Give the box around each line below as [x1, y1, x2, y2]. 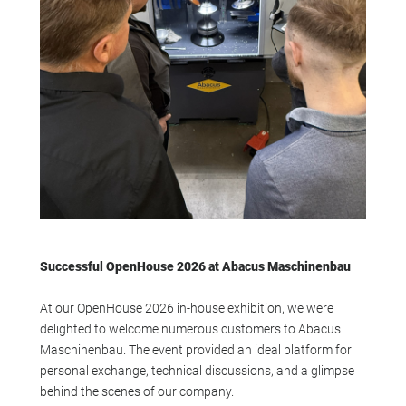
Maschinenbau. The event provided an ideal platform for [39, 342, 352, 357]
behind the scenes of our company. [39, 383, 234, 399]
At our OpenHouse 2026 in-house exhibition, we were [39, 300, 333, 315]
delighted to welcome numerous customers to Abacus [39, 321, 341, 336]
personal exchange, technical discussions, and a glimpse [39, 362, 354, 378]
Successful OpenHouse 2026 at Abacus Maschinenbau [39, 258, 351, 274]
